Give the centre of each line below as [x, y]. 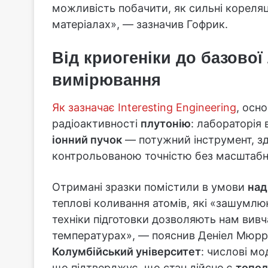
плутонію [166, 124]
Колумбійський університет [127, 252]
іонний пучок [87, 140]
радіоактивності [96, 124]
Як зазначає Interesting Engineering [144, 108]
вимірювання [106, 80]
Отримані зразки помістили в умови [150, 187]
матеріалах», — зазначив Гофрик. [140, 24]
